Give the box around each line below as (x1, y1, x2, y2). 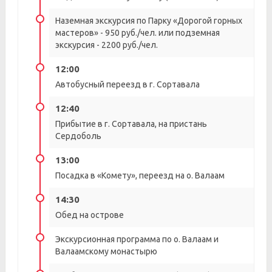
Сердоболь (55, 131, 101, 141)
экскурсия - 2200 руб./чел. (55, 40, 158, 50)
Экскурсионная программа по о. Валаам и (55, 234, 219, 244)
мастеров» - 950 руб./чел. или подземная (55, 28, 220, 38)
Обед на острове (55, 210, 124, 220)
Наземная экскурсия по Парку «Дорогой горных (55, 16, 242, 25)
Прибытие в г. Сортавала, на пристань (55, 119, 207, 129)
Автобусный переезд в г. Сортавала (55, 80, 200, 89)
